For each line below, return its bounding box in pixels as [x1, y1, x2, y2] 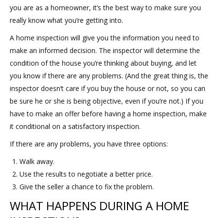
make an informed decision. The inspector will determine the [10, 46, 200, 55]
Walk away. [19, 157, 54, 166]
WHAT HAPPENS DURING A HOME [10, 198, 189, 214]
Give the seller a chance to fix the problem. [19, 182, 154, 192]
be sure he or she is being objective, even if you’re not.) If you [10, 96, 203, 106]
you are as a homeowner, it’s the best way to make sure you [10, 3, 201, 13]
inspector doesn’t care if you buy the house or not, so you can [10, 84, 205, 93]
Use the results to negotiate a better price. [19, 169, 153, 179]
